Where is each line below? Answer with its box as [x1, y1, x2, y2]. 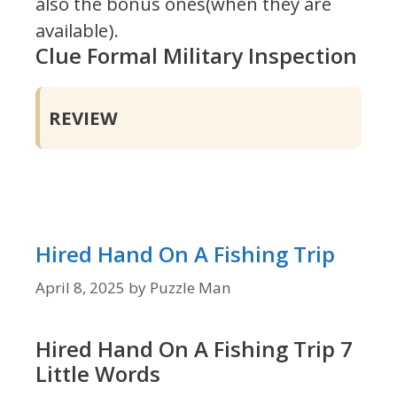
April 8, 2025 [35, 276, 125, 298]
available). [35, 18, 119, 43]
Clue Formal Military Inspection [35, 41, 357, 71]
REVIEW [49, 105, 119, 130]
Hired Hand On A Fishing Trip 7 [35, 334, 353, 364]
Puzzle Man [150, 276, 230, 298]
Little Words [35, 359, 160, 389]
